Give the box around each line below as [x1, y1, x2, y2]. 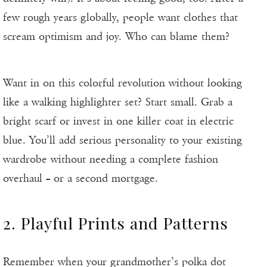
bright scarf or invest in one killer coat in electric [3, 114, 234, 128]
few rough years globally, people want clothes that [3, 11, 238, 24]
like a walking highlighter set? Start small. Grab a [3, 95, 232, 109]
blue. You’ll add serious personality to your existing [3, 133, 242, 147]
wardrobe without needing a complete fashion [3, 153, 218, 166]
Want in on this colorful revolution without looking [3, 76, 242, 90]
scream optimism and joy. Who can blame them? [3, 30, 229, 44]
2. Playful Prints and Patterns [3, 212, 228, 234]
